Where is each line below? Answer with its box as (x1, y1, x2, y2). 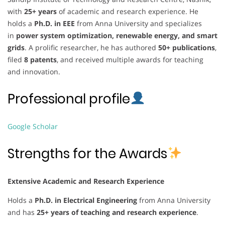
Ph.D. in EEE (34, 18, 75, 28)
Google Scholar (8, 121, 58, 131)
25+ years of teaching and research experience (37, 207, 196, 217)
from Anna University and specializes (75, 18, 202, 28)
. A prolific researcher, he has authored (25, 42, 158, 52)
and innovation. (8, 66, 60, 76)
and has (8, 207, 37, 217)
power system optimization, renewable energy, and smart (16, 30, 217, 40)
